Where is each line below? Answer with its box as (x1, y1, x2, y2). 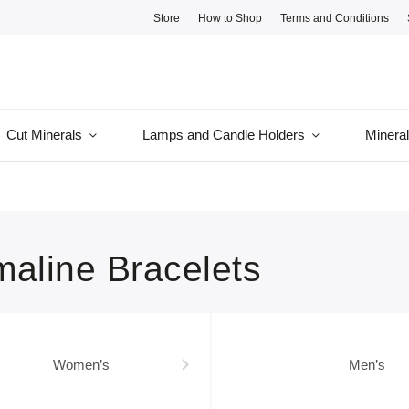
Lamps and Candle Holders (142, 127, 305, 142)
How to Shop (198, 11, 263, 24)
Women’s (53, 357, 110, 372)
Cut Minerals (6, 127, 82, 142)
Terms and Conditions (280, 11, 390, 24)
